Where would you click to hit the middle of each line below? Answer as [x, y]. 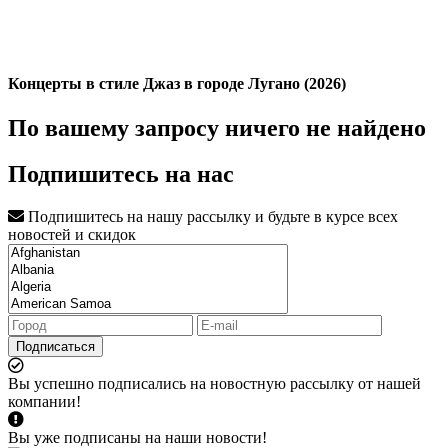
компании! [44, 402]
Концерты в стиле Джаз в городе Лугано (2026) [177, 84]
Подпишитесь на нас [121, 174]
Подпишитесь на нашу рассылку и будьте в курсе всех [211, 217]
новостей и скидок [72, 235]
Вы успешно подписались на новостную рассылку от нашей [214, 384]
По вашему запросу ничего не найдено [217, 127]
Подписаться [55, 347]
